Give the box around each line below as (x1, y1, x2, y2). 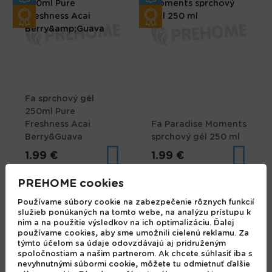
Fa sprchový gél (25, 95, 95, 104)
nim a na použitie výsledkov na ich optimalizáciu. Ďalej (17, 219, 234, 227)
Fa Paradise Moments (151, 120, 247, 129)
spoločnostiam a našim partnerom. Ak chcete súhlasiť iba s (17, 250, 253, 258)
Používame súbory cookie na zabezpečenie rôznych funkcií (17, 198, 254, 206)
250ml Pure (25, 107, 76, 117)
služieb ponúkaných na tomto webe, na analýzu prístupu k (17, 208, 251, 217)
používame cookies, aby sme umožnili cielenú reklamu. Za (17, 229, 249, 237)
